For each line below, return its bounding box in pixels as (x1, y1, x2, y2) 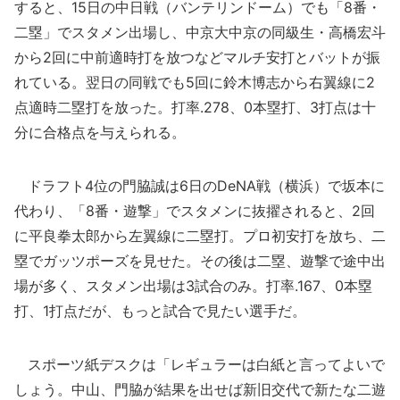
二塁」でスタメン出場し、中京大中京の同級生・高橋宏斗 (14, 23, 386, 41)
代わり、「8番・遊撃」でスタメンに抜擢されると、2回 (14, 202, 375, 220)
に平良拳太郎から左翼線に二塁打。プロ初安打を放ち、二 (14, 227, 386, 245)
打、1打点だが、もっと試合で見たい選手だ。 (14, 302, 306, 320)
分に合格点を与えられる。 (14, 123, 186, 141)
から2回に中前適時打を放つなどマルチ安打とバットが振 (14, 48, 380, 66)
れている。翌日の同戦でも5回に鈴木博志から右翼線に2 (14, 73, 375, 91)
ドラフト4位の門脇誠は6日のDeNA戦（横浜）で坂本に (14, 177, 385, 195)
